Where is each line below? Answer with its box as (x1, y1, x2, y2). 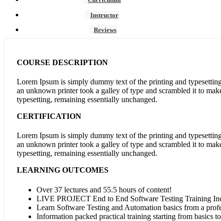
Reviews (94, 26, 116, 34)
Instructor (90, 11, 118, 19)
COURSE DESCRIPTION (17, 58, 108, 67)
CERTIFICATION (17, 112, 81, 121)
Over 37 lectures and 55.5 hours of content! (37, 185, 172, 194)
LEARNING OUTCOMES (17, 166, 109, 175)
